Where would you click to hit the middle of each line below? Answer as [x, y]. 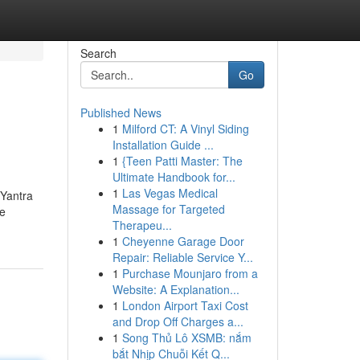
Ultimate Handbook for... [174, 177]
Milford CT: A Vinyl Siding [185, 129]
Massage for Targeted [168, 209]
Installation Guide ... [163, 145]
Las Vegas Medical [170, 193]
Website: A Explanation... [176, 289]
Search [98, 53]
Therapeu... [142, 225]
